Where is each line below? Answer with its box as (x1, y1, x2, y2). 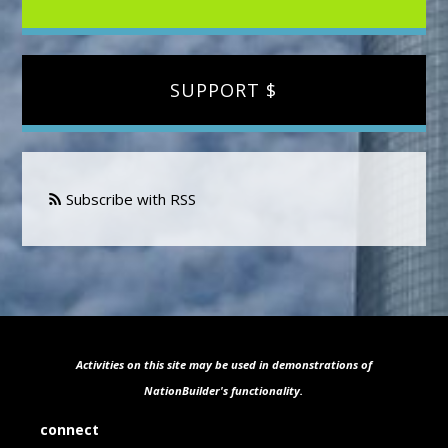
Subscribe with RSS (62, 189, 197, 209)
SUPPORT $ (170, 78, 278, 102)
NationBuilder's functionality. (144, 383, 304, 398)
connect (40, 420, 100, 439)
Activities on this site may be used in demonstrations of (75, 357, 372, 372)
